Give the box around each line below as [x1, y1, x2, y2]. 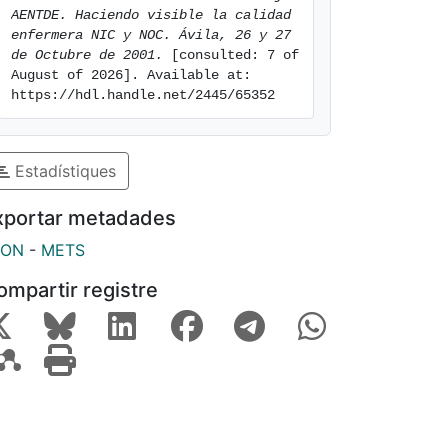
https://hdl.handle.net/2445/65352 [11, 87, 275, 103]
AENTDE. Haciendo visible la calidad [11, 7, 291, 23]
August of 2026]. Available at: [11, 67, 251, 83]
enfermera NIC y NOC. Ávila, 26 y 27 [11, 27, 291, 43]
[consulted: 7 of [163, 47, 299, 63]
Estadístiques [10, 160, 116, 181]
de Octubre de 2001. [11, 47, 163, 63]
